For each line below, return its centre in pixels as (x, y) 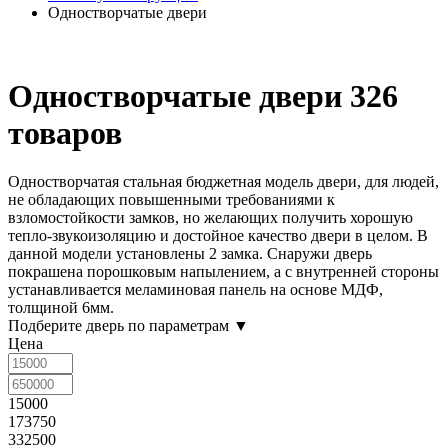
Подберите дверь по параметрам (120, 326)
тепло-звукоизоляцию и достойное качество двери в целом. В (218, 236)
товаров (65, 132)
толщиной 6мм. (61, 308)
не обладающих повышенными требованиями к (171, 200)
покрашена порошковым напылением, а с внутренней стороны (223, 272)
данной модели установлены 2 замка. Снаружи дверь (190, 254)
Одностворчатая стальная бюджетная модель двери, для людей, (223, 182)
